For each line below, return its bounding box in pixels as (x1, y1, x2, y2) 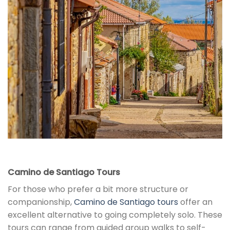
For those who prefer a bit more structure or (8, 183, 188, 196)
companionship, (8, 196, 74, 208)
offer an (178, 196, 213, 208)
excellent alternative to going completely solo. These (8, 209, 222, 221)
